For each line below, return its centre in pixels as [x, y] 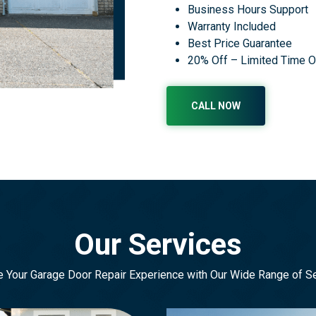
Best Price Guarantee [239, 44]
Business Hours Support [248, 10]
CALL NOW [215, 106]
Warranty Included [231, 27]
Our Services [158, 244]
